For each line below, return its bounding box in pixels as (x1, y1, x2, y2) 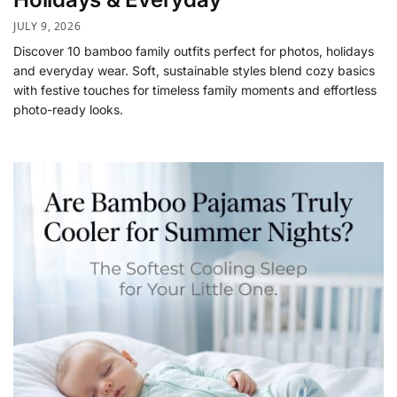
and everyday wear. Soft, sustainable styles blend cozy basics (13, 62, 375, 78)
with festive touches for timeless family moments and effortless (13, 82, 377, 97)
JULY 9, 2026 (13, 18, 82, 34)
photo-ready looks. (13, 101, 123, 117)
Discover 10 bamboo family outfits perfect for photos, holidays (13, 43, 374, 58)
